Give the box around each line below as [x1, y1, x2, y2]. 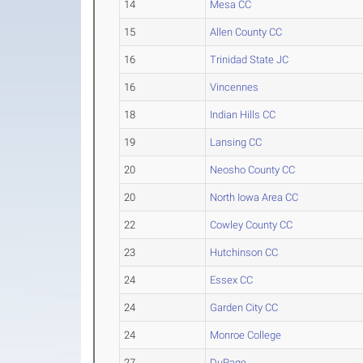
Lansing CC [210, 136, 263, 148]
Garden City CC [210, 301, 279, 314]
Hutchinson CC [210, 246, 279, 258]
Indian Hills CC [210, 109, 276, 121]
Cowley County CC [210, 219, 293, 231]
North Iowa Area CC [210, 191, 299, 203]
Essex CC [210, 274, 254, 286]
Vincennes [210, 81, 259, 93]
